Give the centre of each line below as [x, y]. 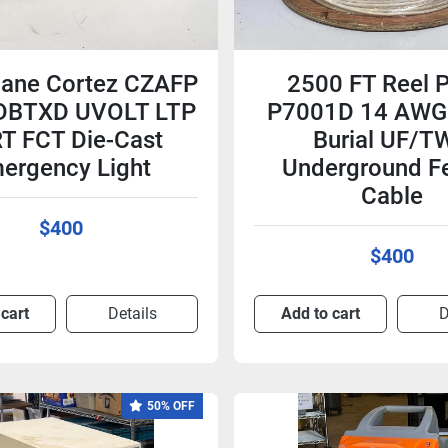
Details [132, 313]
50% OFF [171, 406]
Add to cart [321, 313]
